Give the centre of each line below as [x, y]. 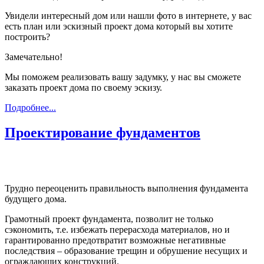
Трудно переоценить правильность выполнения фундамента [126, 189]
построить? [27, 37]
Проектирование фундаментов [103, 133]
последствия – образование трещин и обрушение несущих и [126, 251]
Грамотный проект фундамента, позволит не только [109, 219]
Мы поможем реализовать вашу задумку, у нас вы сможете [123, 77]
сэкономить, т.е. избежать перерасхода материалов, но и [117, 230]
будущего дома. [36, 199]
